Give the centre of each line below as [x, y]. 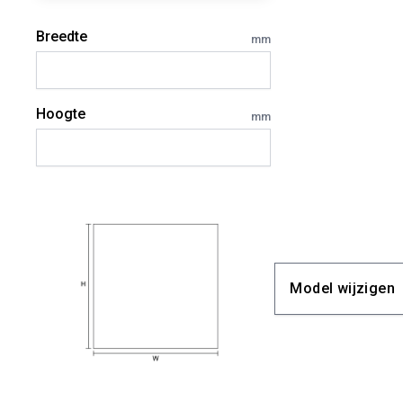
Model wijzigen [342, 288]
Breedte [62, 36]
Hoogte [61, 114]
